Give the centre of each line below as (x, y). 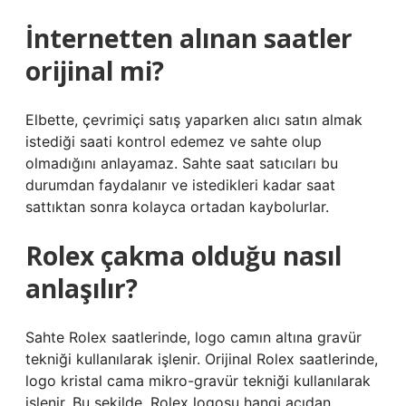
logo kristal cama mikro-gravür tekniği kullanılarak (198, 381)
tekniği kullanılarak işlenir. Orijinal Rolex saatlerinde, (202, 359)
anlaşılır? (82, 288)
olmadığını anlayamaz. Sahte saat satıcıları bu (182, 163)
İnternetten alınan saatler (189, 38)
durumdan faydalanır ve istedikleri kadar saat (180, 185)
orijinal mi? (95, 71)
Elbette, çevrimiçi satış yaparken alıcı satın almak (194, 120)
